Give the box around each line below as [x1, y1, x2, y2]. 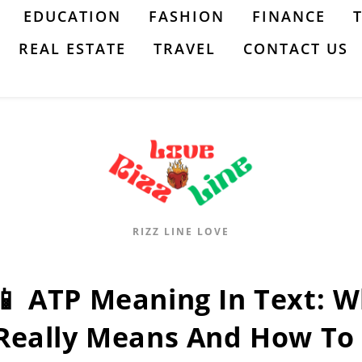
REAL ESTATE [19, 39, 126, 58]
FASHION [149, 6, 225, 26]
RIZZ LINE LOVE [133, 225, 229, 239]
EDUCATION [23, 6, 121, 26]
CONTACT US [243, 39, 348, 58]
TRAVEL [154, 39, 216, 58]
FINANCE [252, 6, 326, 26]
